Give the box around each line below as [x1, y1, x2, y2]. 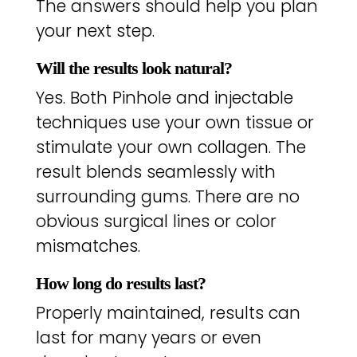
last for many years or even [35, 325, 261, 349]
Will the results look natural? [35, 57, 232, 78]
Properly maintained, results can [35, 300, 300, 324]
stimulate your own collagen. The [35, 135, 306, 159]
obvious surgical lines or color [35, 209, 277, 233]
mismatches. [35, 233, 140, 257]
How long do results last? [35, 273, 206, 293]
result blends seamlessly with [35, 159, 276, 183]
